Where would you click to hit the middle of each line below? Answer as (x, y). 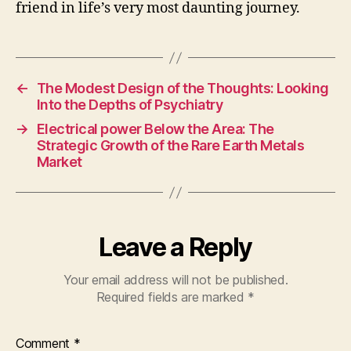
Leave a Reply (175, 247)
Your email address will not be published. (175, 280)
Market (59, 162)
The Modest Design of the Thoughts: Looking (183, 88)
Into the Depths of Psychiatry (130, 105)
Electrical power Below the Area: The (155, 129)
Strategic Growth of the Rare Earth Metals (170, 145)
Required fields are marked (172, 297)
